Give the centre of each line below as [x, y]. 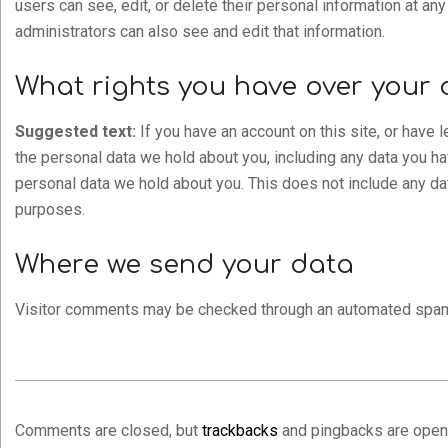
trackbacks [240, 430]
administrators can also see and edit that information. [200, 31]
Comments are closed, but [108, 430]
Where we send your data [184, 264]
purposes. [50, 209]
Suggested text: [77, 131]
